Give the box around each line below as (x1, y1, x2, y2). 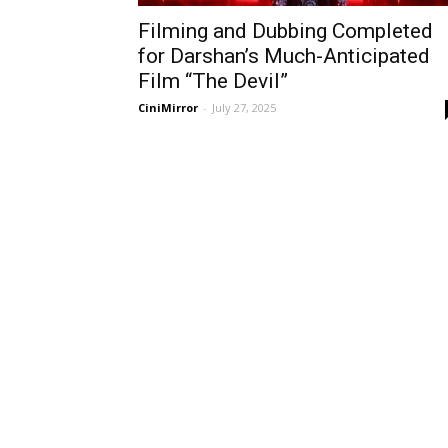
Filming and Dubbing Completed (138, 19, 433, 43)
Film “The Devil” (138, 69, 288, 93)
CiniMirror (138, 100, 198, 115)
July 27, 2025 (212, 100, 276, 115)
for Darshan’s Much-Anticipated (138, 44, 430, 68)
